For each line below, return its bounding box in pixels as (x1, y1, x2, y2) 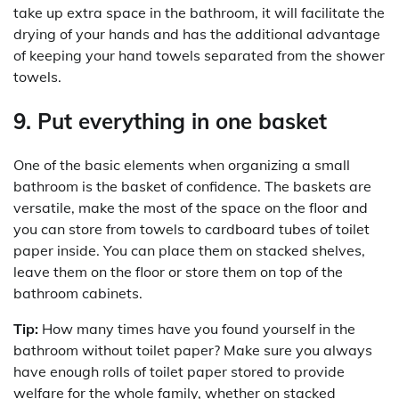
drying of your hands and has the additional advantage (13, 24, 380, 43)
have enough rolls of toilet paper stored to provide (13, 362, 345, 381)
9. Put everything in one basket (13, 107, 327, 134)
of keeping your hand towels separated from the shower (13, 45, 385, 64)
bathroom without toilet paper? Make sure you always (13, 341, 372, 360)
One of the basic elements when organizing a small (13, 156, 350, 175)
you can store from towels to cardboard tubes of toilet (13, 220, 370, 239)
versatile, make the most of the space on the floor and (13, 199, 368, 217)
